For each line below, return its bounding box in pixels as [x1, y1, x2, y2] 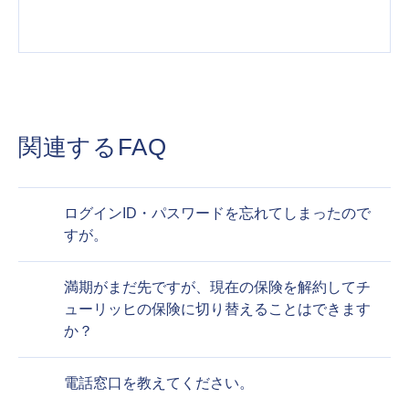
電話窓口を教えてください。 [64, 375, 254, 392]
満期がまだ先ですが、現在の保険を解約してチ [64, 279, 371, 296]
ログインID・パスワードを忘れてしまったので [64, 205, 371, 222]
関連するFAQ [18, 133, 167, 162]
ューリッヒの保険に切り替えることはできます [64, 301, 371, 318]
